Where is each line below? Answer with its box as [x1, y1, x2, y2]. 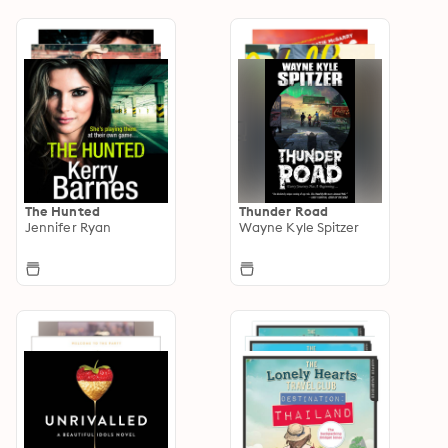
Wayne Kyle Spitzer [239, 218, 360, 235]
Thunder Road [239, 202, 328, 219]
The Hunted [25, 202, 100, 219]
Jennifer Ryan [25, 218, 112, 235]
